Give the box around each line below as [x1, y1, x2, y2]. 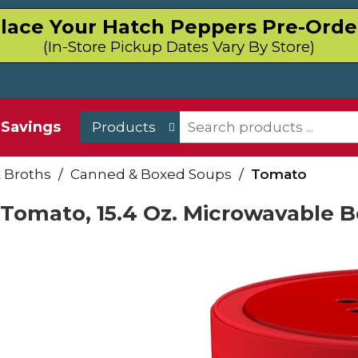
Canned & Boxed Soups [70, 166, 232, 182]
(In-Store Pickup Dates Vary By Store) [43, 38, 315, 56]
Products [92, 119, 157, 135]
